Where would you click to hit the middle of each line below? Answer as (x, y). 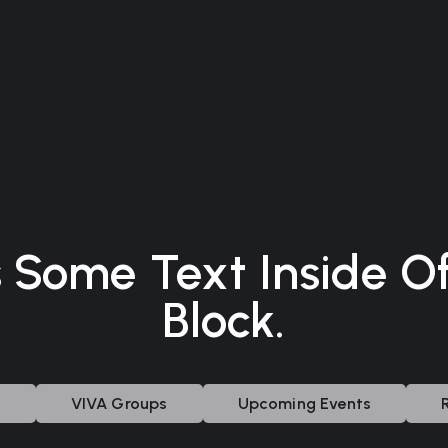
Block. (224, 320)
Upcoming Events (304, 403)
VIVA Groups (119, 403)
